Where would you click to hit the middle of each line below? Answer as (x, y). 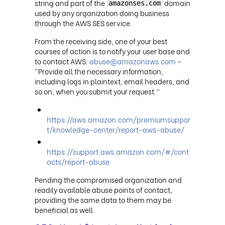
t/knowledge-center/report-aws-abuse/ (116, 129)
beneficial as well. (65, 209)
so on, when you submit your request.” (97, 91)
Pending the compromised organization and (108, 179)
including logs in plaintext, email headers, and (112, 81)
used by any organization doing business (102, 13)
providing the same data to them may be (103, 199)
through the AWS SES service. (83, 23)
